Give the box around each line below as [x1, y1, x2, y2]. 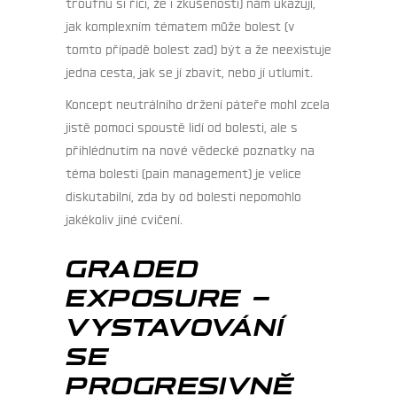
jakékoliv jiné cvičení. [66, 210, 183, 227]
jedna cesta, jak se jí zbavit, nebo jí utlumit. [66, 63, 313, 80]
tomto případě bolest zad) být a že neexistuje [66, 40, 331, 57]
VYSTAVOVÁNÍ [66, 308, 284, 341]
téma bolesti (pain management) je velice [66, 164, 301, 181]
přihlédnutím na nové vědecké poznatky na [66, 141, 315, 158]
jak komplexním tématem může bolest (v [66, 17, 295, 34]
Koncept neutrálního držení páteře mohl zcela [66, 95, 330, 112]
